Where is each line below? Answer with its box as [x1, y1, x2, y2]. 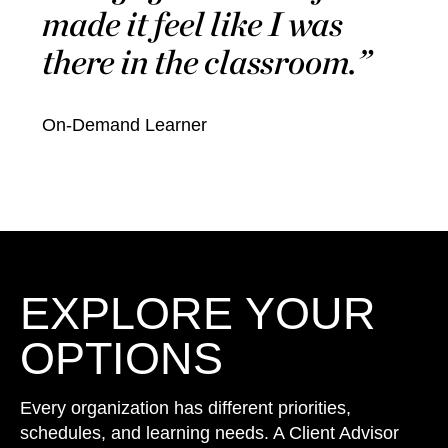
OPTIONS [20, 333, 223, 384]
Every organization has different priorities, [20, 398, 351, 418]
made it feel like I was [42, 3, 343, 45]
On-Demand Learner [42, 115, 207, 135]
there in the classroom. [42, 41, 357, 83]
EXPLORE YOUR [20, 288, 376, 339]
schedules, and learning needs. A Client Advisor [20, 423, 399, 443]
